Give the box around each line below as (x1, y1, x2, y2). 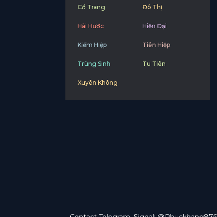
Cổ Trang (77, 3, 105, 11)
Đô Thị (142, 3, 162, 11)
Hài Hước (77, 22, 104, 30)
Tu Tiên (142, 60, 166, 68)
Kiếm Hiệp (77, 41, 107, 49)
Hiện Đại (142, 22, 167, 30)
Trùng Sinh (77, 60, 110, 68)
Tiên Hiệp (142, 41, 170, 49)
